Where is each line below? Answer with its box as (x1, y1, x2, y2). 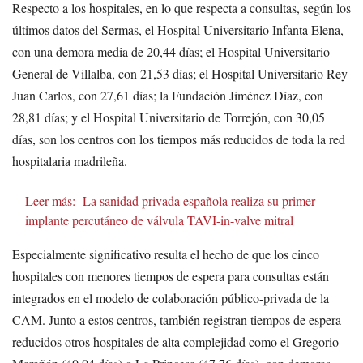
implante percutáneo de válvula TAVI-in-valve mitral (25, 211, 293, 229)
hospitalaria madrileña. (12, 152, 127, 170)
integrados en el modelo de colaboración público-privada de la (12, 289, 329, 307)
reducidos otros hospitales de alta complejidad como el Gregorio (12, 333, 339, 351)
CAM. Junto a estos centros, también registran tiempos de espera (12, 311, 341, 329)
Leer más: (25, 192, 75, 210)
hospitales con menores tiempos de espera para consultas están (12, 267, 329, 285)
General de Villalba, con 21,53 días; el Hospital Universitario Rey (12, 65, 348, 83)
